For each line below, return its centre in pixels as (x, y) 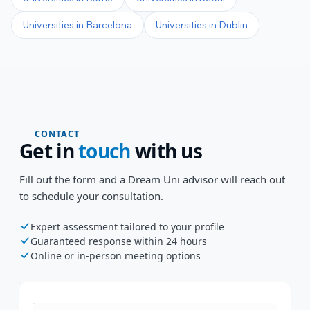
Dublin (233, 25)
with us (166, 151)
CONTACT (57, 134)
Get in (49, 151)
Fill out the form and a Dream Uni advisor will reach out (152, 179)
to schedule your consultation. (91, 195)
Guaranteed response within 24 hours (119, 241)
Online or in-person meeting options (116, 255)
